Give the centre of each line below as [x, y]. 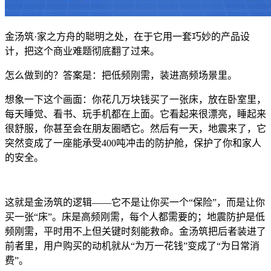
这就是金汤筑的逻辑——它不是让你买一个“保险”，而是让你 [135, 203]
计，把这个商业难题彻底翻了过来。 [82, 51]
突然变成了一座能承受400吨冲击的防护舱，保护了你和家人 [133, 143]
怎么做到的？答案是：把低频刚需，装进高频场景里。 [121, 76]
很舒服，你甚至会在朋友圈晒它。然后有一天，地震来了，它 [135, 129]
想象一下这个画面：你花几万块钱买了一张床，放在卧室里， [135, 100]
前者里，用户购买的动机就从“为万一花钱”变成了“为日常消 [132, 246]
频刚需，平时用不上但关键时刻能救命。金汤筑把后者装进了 [135, 232]
